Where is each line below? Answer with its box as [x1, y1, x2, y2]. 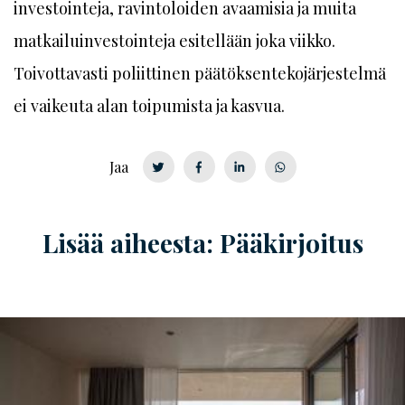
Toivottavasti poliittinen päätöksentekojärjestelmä [14, 62, 386, 84]
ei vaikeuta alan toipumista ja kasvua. [14, 95, 285, 117]
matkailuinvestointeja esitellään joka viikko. [14, 30, 335, 52]
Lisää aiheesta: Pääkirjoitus [42, 226, 363, 259]
